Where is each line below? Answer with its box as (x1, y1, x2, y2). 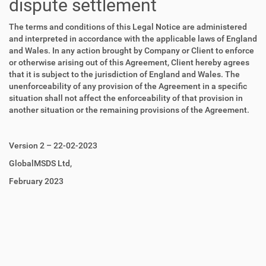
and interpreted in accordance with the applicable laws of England (9, 34, 257, 43)
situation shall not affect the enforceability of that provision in (9, 93, 243, 103)
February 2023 (9, 176, 64, 186)
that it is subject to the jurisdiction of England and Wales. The (9, 69, 240, 79)
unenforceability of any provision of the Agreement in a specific (9, 81, 247, 91)
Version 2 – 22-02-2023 (9, 141, 97, 150)
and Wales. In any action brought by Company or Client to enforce (9, 46, 254, 55)
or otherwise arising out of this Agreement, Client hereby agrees (9, 58, 249, 67)
